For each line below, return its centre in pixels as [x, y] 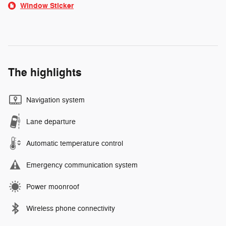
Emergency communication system [82, 165]
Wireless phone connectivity [71, 208]
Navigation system [55, 100]
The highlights [45, 72]
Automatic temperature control [75, 143]
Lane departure [51, 122]
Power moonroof [53, 187]
